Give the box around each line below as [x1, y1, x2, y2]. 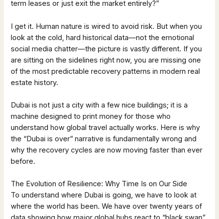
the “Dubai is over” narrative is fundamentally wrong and [11, 134, 197, 143]
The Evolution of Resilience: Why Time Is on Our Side [11, 179, 188, 189]
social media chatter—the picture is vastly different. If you [11, 44, 202, 53]
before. [11, 156, 36, 166]
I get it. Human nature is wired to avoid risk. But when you [11, 22, 202, 31]
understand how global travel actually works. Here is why [11, 123, 200, 132]
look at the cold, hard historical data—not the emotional [11, 33, 195, 42]
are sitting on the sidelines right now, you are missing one [11, 55, 201, 65]
